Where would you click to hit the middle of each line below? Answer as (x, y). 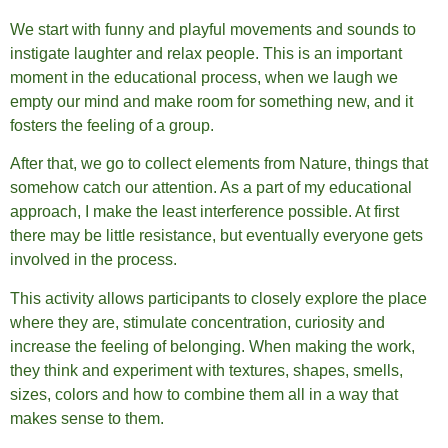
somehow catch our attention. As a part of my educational (211, 188)
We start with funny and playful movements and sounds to (213, 29)
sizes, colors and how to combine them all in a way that (204, 394)
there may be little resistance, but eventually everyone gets (216, 236)
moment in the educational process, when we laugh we (204, 77)
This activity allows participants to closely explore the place (218, 298)
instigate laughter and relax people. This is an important (206, 53)
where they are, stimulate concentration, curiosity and (197, 322)
